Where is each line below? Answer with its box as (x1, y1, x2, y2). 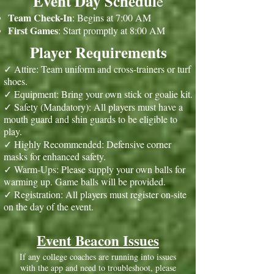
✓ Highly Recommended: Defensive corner (4, 138, 171, 150)
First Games (8, 23, 58, 37)
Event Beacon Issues (37, 230, 159, 251)
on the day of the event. (4, 200, 94, 213)
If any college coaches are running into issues (20, 251, 176, 262)
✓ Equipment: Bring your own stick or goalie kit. (4, 87, 193, 100)
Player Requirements (29, 41, 167, 64)
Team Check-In (8, 10, 72, 24)
